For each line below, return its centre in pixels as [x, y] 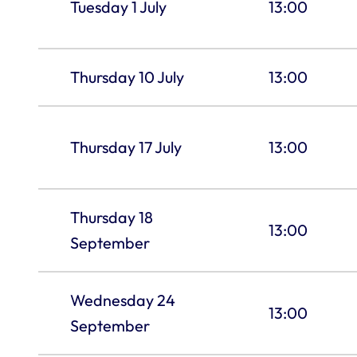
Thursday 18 [111, 217]
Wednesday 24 [122, 300]
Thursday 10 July [127, 76]
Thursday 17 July [126, 147]
